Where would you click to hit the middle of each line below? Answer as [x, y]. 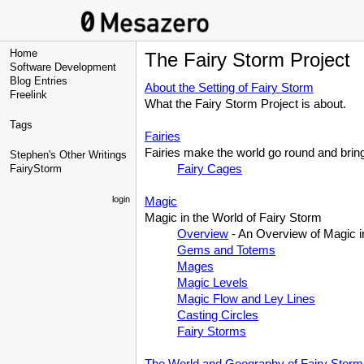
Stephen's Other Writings [68, 155]
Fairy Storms [212, 331]
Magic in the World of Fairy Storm [233, 217]
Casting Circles [218, 315]
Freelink [28, 95]
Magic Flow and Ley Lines [246, 299]
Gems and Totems [226, 250]
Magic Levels [212, 282]
